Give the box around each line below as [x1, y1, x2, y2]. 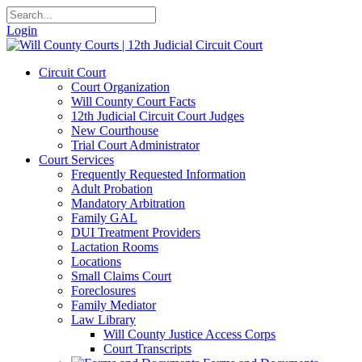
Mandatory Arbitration [71, 196, 185, 210]
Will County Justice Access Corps [103, 327, 276, 341]
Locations [71, 255, 121, 268]
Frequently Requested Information [71, 167, 246, 181]
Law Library [71, 313, 136, 326]
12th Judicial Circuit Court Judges [71, 109, 244, 123]
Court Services [39, 153, 114, 166]
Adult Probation [71, 182, 153, 196]
